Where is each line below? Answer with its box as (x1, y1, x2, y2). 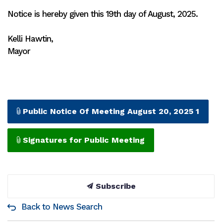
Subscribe (93, 181, 136, 191)
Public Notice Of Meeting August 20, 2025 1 (23, 107, 199, 116)
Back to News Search (21, 202, 102, 212)
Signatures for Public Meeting (23, 135, 145, 145)
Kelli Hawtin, (7, 34, 53, 44)
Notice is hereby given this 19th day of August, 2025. (7, 9, 198, 19)
